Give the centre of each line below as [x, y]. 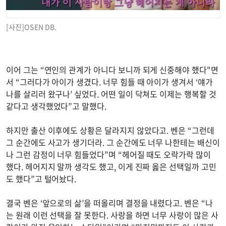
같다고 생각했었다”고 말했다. [56, 106]
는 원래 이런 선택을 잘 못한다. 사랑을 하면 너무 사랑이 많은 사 [112, 215]
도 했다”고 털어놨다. [41, 178]
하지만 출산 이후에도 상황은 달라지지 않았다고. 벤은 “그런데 [110, 130]
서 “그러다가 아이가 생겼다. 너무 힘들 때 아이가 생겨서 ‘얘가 [109, 81]
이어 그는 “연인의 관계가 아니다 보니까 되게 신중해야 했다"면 [112, 69]
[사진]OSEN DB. [31, 26]
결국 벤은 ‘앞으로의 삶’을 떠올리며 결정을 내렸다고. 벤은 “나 [109, 203]
